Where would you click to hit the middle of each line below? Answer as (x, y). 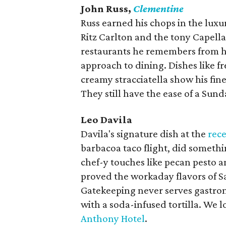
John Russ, (107, 8)
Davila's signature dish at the (144, 133)
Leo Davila (106, 119)
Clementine (158, 8)
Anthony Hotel (113, 218)
